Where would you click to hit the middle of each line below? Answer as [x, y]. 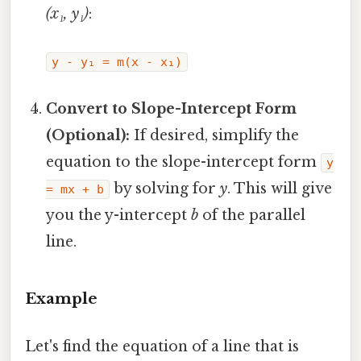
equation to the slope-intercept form [184, 162]
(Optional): [88, 136]
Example [61, 298]
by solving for [165, 189]
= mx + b [75, 190]
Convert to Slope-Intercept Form [172, 109]
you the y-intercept [119, 216]
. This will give [280, 189]
